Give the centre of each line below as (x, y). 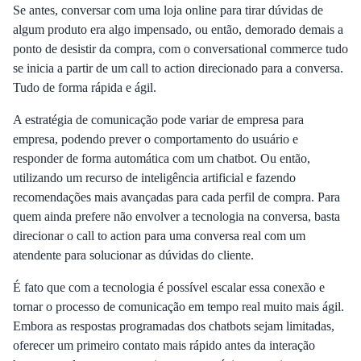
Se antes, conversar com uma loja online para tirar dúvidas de (168, 10)
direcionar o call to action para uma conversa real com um (159, 236)
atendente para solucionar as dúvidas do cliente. (133, 255)
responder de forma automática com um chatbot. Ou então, (162, 158)
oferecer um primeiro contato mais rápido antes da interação (164, 345)
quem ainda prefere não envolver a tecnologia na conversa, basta (176, 216)
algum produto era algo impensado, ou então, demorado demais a (178, 29)
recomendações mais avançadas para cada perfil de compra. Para (176, 197)
